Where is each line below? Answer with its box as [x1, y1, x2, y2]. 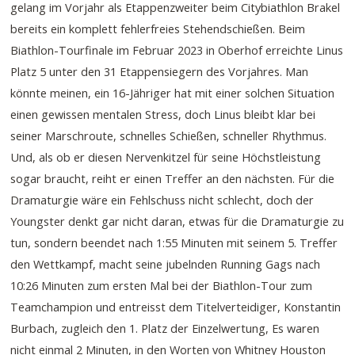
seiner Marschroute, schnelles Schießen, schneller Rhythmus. [10, 127, 327, 143]
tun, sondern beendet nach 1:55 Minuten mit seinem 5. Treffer [10, 234, 338, 250]
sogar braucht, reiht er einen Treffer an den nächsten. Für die [10, 170, 335, 186]
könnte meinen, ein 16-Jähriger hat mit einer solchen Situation [10, 84, 335, 101]
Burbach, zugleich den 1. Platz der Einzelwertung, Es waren [10, 319, 320, 336]
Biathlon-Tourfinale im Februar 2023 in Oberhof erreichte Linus [10, 41, 344, 58]
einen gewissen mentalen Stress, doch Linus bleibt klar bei [10, 105, 316, 122]
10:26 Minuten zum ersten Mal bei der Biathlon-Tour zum [10, 277, 313, 293]
